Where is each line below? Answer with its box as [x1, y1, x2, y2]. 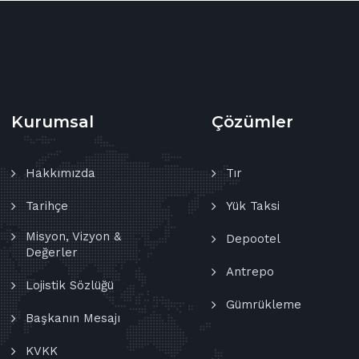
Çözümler [212, 111, 293, 131]
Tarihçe [26, 198, 68, 213]
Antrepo [226, 264, 274, 279]
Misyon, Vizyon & [26, 228, 121, 244]
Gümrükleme [226, 296, 301, 312]
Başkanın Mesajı [26, 310, 120, 325]
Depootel [226, 231, 280, 246]
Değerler [26, 244, 78, 260]
